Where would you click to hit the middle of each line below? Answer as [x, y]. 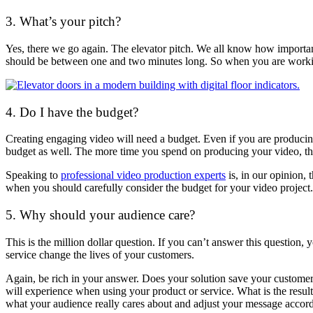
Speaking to [33, 175]
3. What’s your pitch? [63, 22]
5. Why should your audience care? [100, 214]
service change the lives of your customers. [100, 254]
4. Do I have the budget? [72, 112]
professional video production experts [143, 175]
